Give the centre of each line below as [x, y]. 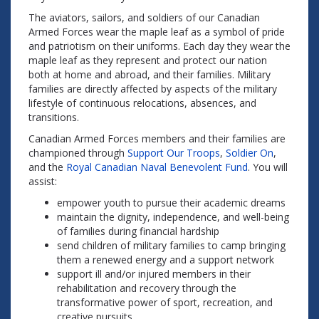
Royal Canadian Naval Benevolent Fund [157, 167]
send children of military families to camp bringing [171, 245]
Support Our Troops [174, 153]
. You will [268, 167]
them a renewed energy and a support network [166, 260]
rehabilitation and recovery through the [147, 288]
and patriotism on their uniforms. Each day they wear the [159, 46]
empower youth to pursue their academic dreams [171, 203]
